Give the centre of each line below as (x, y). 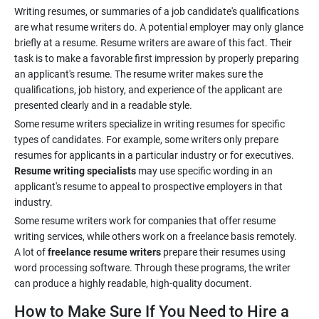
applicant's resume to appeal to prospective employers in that (148, 187)
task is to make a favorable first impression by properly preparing (157, 58)
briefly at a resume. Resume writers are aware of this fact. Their (153, 43)
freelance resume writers (104, 252)
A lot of (31, 252)
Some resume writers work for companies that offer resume (145, 221)
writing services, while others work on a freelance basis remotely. (156, 236)
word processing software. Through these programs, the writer (152, 268)
